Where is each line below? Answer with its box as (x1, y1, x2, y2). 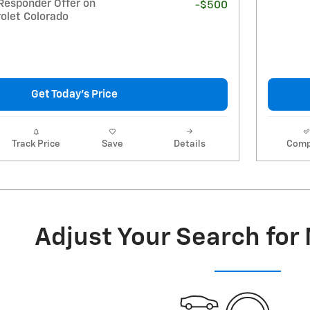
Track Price (11, 138, 60, 149)
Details (173, 138, 206, 149)
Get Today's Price (30, 89, 118, 100)
